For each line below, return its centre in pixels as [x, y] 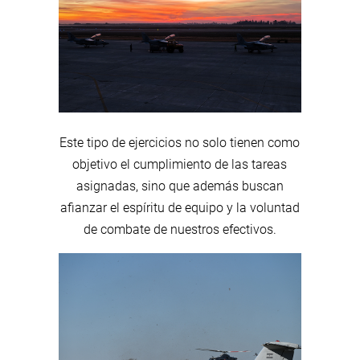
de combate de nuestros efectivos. [180, 230]
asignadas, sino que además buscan [180, 186]
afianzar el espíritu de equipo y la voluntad [180, 208]
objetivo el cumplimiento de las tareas [180, 165]
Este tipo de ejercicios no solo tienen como [180, 143]
